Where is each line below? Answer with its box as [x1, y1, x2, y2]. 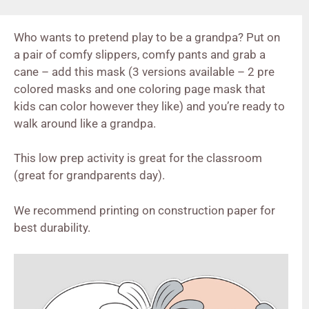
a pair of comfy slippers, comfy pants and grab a [14, 47, 266, 61]
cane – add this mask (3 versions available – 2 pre [14, 64, 275, 79]
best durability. [14, 220, 90, 235]
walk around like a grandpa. [14, 116, 156, 130]
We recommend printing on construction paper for [14, 203, 275, 217]
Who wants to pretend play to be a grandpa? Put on [14, 30, 280, 44]
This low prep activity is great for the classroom [14, 151, 262, 166]
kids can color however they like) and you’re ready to [14, 99, 285, 113]
